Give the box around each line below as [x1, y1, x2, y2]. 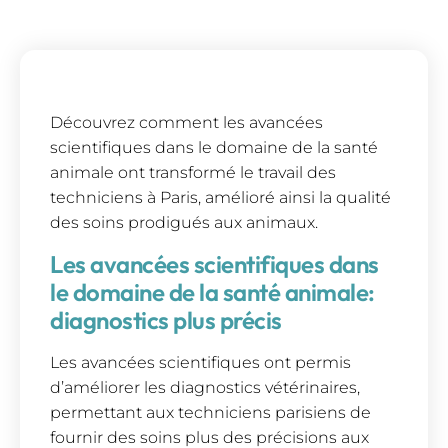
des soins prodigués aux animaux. [50, 213, 318, 233]
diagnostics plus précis [50, 304, 282, 335]
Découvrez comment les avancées [50, 113, 323, 133]
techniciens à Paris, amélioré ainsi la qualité [50, 188, 391, 208]
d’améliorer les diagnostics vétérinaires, [50, 377, 360, 397]
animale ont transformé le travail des [50, 163, 336, 183]
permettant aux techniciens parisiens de [50, 402, 371, 422]
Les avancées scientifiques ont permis [50, 352, 351, 372]
